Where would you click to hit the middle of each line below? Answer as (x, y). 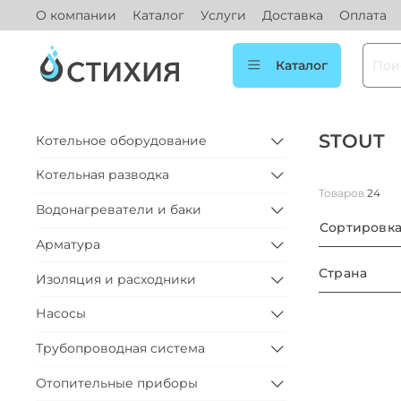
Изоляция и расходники (116, 279)
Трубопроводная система (120, 349)
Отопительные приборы (117, 384)
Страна (343, 273)
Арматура (68, 244)
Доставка (293, 15)
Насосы (61, 314)
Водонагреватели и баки (119, 210)
